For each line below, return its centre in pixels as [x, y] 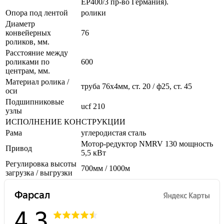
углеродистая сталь [113, 132]
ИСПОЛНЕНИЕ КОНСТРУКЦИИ [65, 121]
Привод [19, 148]
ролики [93, 12]
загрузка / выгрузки [39, 172]
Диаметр [20, 23]
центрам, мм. [28, 70]
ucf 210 [93, 106]
